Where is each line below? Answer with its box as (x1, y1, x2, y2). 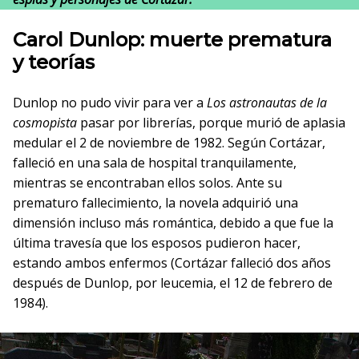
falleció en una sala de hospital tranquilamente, (13, 154, 296, 171)
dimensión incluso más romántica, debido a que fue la (13, 214, 333, 232)
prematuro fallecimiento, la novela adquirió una (13, 194, 298, 212)
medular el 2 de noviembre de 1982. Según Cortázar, (13, 134, 325, 151)
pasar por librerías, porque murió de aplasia (80, 114, 345, 131)
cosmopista (13, 114, 80, 131)
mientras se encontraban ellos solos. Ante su (13, 174, 282, 192)
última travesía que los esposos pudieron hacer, (13, 234, 301, 252)
